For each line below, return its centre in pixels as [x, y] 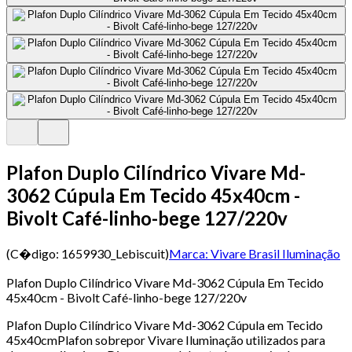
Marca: [189, 253]
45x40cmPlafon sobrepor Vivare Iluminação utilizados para [166, 339]
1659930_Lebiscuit [113, 253]
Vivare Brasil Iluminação [275, 253]
